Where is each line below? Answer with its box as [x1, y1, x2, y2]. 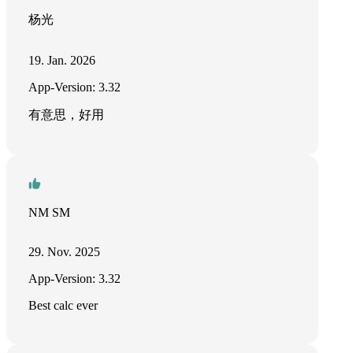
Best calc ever [28, 299, 98, 312]
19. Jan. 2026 [28, 54, 95, 67]
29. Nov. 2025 [28, 245, 100, 258]
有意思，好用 [28, 108, 104, 121]
